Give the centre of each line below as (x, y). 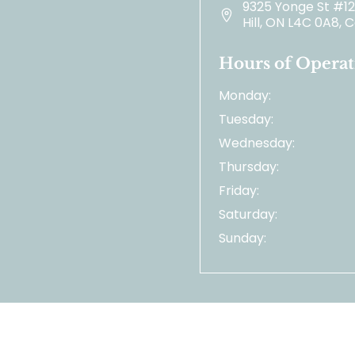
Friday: (239, 191)
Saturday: (248, 215)
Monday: (245, 96)
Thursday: (249, 167)
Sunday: (242, 239)
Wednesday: (257, 143)
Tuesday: (246, 120)
